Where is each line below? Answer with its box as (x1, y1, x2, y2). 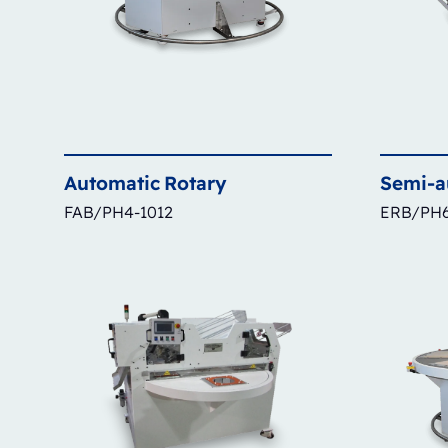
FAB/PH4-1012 (64, 201, 173, 222)
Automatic (64, 170, 160, 195)
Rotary (164, 170, 227, 195)
